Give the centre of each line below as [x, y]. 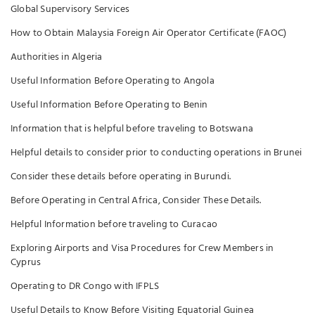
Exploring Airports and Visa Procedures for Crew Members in [142, 249]
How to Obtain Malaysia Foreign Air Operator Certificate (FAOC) [149, 33]
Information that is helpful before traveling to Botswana [132, 129]
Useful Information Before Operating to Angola [112, 81]
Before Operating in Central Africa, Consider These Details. [136, 201]
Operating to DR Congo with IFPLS [85, 287]
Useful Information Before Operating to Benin [109, 105]
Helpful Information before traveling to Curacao [114, 225]
